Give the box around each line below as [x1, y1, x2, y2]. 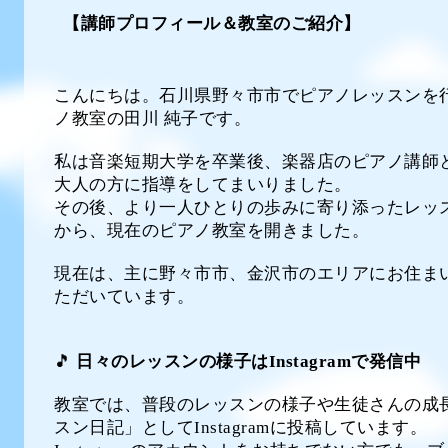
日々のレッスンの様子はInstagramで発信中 [71, 352, 421, 371]
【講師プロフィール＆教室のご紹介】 [58, 14, 361, 33]
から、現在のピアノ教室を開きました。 [54, 221, 369, 240]
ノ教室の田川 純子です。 [54, 109, 251, 128]
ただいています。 [54, 287, 194, 306]
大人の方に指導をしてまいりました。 [54, 175, 352, 194]
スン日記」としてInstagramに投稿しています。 [54, 418, 427, 437]
